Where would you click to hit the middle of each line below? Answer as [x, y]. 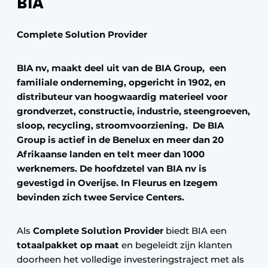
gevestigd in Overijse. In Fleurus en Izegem [117, 183]
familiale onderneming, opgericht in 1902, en [121, 82]
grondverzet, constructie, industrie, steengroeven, [133, 111]
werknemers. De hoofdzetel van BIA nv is [112, 168]
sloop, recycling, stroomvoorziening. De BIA [120, 125]
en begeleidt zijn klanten [176, 245]
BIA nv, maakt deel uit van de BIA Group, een [121, 68]
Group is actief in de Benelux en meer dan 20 [120, 140]
